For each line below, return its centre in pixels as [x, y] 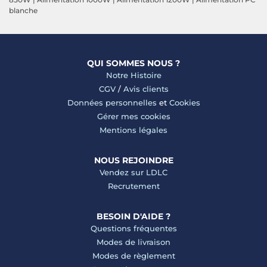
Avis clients [146, 89]
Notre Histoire [133, 75]
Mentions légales [133, 130]
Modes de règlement [133, 256]
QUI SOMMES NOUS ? [133, 63]
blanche [23, 11]
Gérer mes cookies [133, 117]
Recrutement [133, 186]
